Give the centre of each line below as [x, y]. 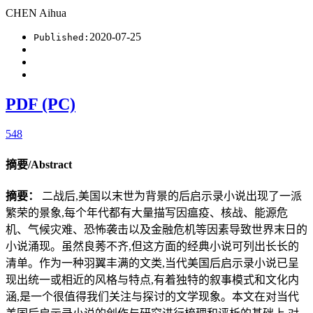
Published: [61, 37]
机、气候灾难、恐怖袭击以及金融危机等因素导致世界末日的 [156, 230]
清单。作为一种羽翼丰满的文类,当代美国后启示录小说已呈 [152, 263]
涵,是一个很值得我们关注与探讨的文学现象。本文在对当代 [152, 297]
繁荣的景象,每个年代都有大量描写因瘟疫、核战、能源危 [147, 213]
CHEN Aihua [40, 13]
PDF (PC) [41, 104]
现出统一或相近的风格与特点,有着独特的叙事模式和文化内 [152, 280]
